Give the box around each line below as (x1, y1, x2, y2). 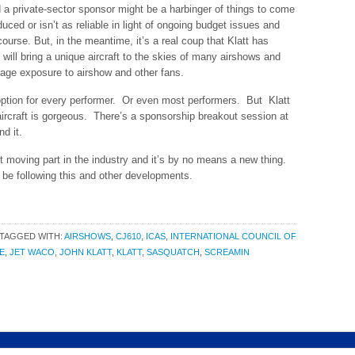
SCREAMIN (204, 247, 250, 257)
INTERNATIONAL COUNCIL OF (170, 231, 296, 241)
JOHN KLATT (59, 247, 112, 257)
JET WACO (10, 247, 55, 257)
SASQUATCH (147, 247, 200, 257)
